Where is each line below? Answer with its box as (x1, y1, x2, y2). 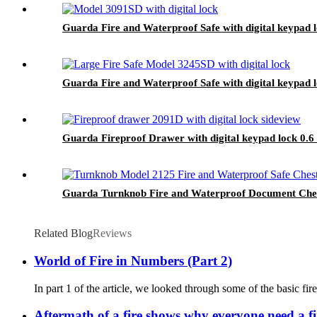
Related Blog (34, 227, 93, 240)
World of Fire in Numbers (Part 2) (34, 253, 232, 268)
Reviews (93, 227, 132, 240)
